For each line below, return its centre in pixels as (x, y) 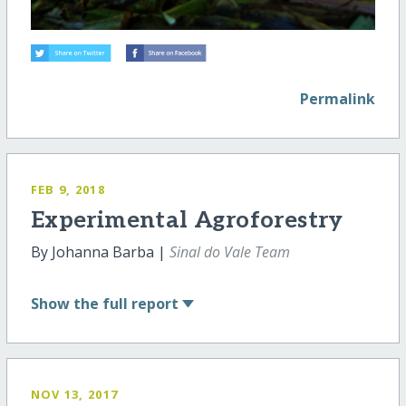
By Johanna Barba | (100, 252)
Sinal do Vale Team (229, 252)
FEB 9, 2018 (68, 190)
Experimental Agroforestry (187, 221)
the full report (126, 303)
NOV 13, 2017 (74, 394)
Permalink (338, 99)
